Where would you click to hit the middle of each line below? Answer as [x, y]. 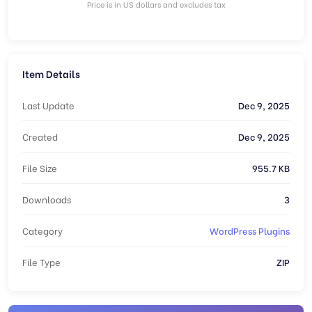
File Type [41, 262]
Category [42, 230]
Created [40, 136]
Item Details [51, 73]
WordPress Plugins [250, 230]
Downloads [47, 199]
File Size [40, 167]
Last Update [48, 105]
